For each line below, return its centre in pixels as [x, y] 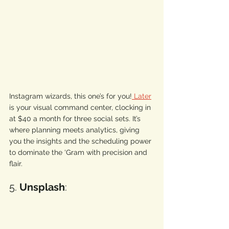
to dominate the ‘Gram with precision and [79, 153]
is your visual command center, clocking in [81, 108]
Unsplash [42, 187]
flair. [17, 164]
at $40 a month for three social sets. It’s [76, 119]
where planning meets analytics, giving [75, 130]
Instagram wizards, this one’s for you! [71, 96]
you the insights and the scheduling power [81, 141]
